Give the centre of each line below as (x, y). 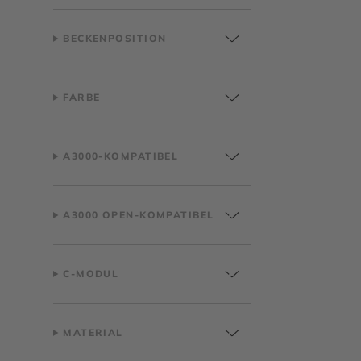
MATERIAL (93, 332)
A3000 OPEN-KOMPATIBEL (139, 215)
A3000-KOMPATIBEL (121, 156)
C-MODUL (91, 274)
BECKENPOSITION (115, 38)
